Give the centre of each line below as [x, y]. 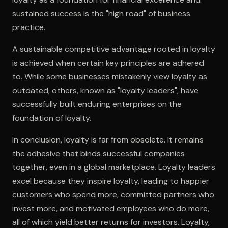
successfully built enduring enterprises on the [97, 104]
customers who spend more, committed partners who [113, 194]
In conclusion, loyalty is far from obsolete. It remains [108, 139]
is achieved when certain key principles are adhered [108, 63]
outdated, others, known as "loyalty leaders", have [105, 90]
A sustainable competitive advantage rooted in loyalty [114, 49]
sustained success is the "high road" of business [101, 13]
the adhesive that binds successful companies [98, 153]
